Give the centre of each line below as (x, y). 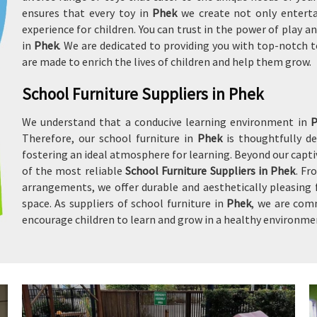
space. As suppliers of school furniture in (124, 203)
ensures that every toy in (87, 13)
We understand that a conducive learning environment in (166, 122)
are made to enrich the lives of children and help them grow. (166, 62)
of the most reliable (74, 171)
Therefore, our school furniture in (109, 138)
